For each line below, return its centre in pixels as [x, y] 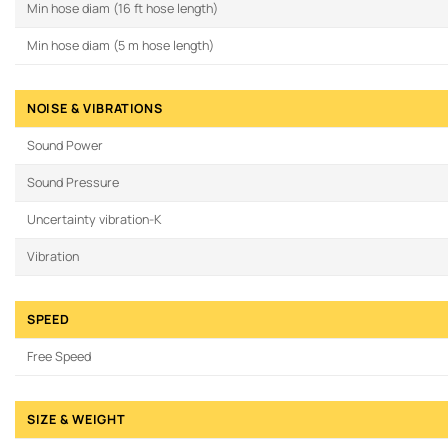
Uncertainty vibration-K [94, 220]
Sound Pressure [73, 183]
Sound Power [65, 146]
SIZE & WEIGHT [76, 420]
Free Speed [59, 357]
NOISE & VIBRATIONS [95, 109]
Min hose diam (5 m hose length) [120, 46]
